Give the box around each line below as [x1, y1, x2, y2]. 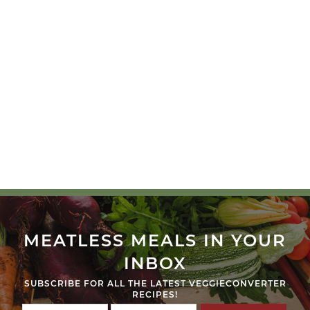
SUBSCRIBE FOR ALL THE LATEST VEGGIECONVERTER [24, 278, 286, 289]
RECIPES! [132, 289, 178, 300]
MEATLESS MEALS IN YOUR [24, 230, 286, 251]
